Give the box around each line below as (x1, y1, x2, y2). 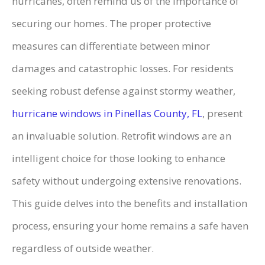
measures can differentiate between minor (12, 39, 210, 53)
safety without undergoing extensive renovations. (12, 174, 241, 188)
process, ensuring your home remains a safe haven (12, 219, 248, 233)
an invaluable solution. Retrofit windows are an (12, 129, 231, 143)
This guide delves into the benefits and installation (12, 196, 247, 211)
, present (202, 106, 243, 121)
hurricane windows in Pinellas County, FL (12, 106, 202, 121)
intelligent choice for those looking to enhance (12, 151, 225, 166)
